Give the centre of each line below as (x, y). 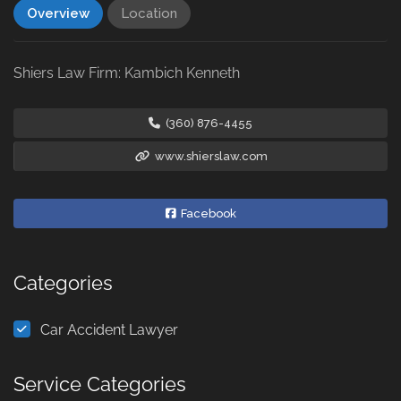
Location (149, 13)
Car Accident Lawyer (109, 330)
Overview (58, 13)
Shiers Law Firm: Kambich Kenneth (127, 73)
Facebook (207, 213)
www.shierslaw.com (209, 156)
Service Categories (100, 384)
